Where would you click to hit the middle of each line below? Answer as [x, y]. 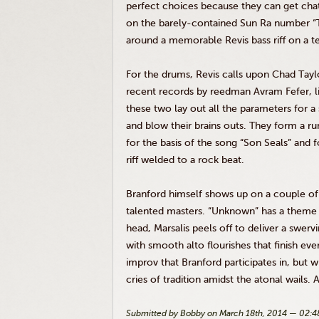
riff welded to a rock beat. [185, 160]
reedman [230, 91]
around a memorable [176, 40]
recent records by [168, 91]
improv [142, 262]
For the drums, [161, 74]
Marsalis [172, 228]
